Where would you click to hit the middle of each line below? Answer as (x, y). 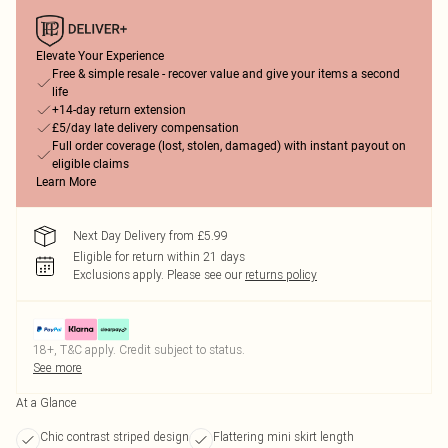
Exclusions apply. (118, 274)
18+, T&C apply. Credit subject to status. (139, 349)
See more (57, 367)
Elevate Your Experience (100, 56)
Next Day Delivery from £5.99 (150, 235)
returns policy (281, 274)
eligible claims (90, 164)
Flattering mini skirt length (283, 436)
